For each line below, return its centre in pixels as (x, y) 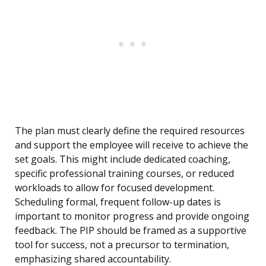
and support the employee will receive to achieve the (132, 145)
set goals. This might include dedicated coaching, (123, 159)
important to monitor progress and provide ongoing (132, 216)
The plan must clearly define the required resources (130, 131)
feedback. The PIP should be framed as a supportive (131, 231)
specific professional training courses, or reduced (124, 174)
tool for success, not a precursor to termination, (122, 245)
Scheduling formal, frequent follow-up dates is (118, 202)
